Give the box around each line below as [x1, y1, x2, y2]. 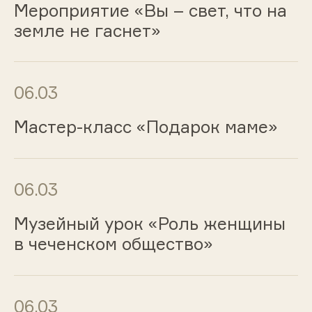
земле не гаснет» [13, 19, 161, 41]
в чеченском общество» [13, 233, 213, 254]
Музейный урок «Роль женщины [13, 212, 286, 234]
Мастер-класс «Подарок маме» [13, 116, 278, 138]
